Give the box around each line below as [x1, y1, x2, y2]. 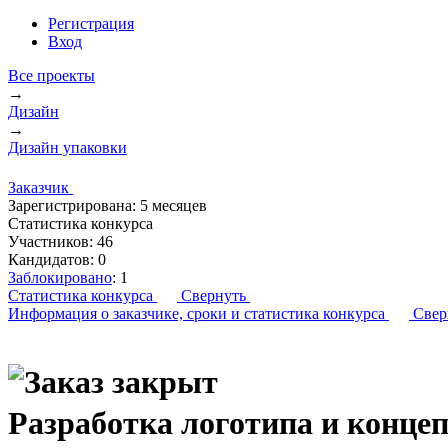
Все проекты [8, 67, 95, 84]
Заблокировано [8, 269, 112, 286]
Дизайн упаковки [8, 139, 127, 156]
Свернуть [181, 287, 250, 304]
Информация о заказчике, [8, 305, 183, 322]
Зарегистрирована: [8, 197, 136, 214]
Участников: [8, 233, 93, 250]
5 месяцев [140, 197, 207, 214]
